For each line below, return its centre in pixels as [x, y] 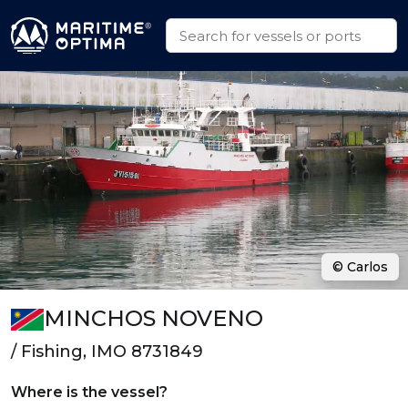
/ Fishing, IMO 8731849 [107, 352]
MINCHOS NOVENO [153, 318]
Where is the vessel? [89, 392]
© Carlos [360, 267]
